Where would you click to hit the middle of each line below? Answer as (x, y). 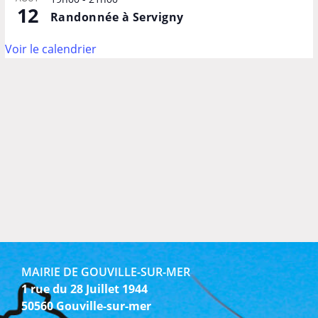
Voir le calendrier (50, 49)
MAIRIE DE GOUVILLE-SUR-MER (106, 272)
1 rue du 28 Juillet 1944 (84, 289)
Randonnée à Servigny (117, 17)
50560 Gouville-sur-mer (86, 306)
